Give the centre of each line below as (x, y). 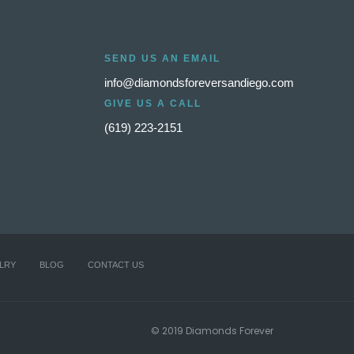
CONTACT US (116, 265)
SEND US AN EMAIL (163, 58)
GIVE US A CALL (153, 104)
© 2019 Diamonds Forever (212, 331)
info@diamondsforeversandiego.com (200, 83)
